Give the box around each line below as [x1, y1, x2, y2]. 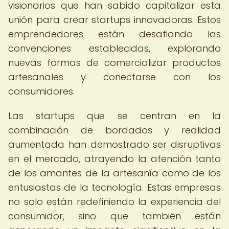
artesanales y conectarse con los [8, 71, 221, 83]
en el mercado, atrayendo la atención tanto [8, 152, 221, 165]
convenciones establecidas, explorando [8, 42, 221, 55]
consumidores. [8, 85, 75, 98]
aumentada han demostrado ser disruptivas [8, 138, 221, 151]
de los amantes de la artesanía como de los [8, 167, 221, 179]
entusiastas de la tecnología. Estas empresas [8, 181, 221, 194]
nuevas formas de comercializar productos [8, 56, 221, 69]
